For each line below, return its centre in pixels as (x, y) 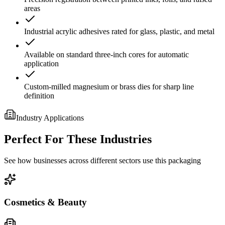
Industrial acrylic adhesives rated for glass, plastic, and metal (119, 32)
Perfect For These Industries (78, 139)
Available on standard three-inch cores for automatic (106, 55)
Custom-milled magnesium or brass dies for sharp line (109, 87)
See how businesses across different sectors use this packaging (102, 161)
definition (39, 96)
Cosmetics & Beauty (45, 202)
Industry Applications (50, 118)
